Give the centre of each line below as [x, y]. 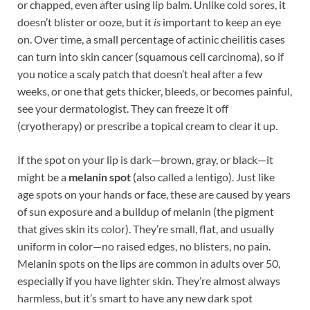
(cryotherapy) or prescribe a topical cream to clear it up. [147, 126]
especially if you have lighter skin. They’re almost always [149, 281]
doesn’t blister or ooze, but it [85, 22]
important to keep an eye [221, 22]
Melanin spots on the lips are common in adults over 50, [149, 264]
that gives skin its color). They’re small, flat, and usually [146, 229]
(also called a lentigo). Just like [203, 177]
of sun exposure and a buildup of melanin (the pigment [146, 212]
